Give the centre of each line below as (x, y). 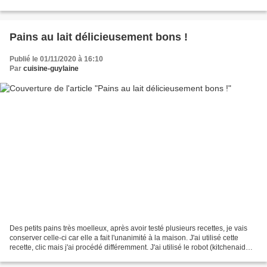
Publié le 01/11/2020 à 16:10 (56, 59)
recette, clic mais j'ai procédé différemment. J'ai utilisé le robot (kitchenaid (128, 247)
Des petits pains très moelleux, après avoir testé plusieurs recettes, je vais (128, 228)
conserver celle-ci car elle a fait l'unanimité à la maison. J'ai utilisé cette (124, 237)
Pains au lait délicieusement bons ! (99, 37)
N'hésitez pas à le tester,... (51, 6)
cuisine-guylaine (51, 69)
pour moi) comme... (41, 257)
